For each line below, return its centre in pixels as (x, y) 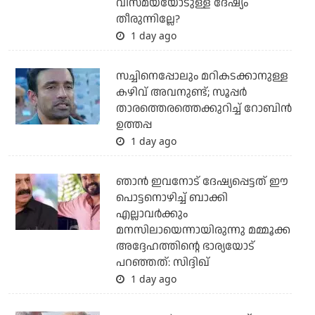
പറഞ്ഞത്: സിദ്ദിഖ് (162, 263)
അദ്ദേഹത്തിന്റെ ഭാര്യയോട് (185, 247)
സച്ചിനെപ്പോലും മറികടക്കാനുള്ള (202, 77)
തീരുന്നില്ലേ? (148, 20)
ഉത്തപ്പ (134, 125)
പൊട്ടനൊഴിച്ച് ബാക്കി (172, 198)
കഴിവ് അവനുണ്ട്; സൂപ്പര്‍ (181, 93)
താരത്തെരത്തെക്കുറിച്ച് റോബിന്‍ (204, 109)
